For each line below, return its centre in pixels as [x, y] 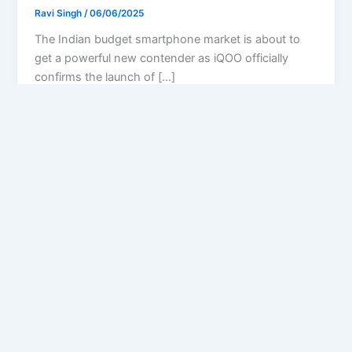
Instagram [268, 305]
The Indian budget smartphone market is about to [168, 39]
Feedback [176, 216]
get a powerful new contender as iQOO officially [162, 58]
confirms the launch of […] [105, 77]
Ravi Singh [60, 13]
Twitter [185, 305]
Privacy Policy [176, 198]
